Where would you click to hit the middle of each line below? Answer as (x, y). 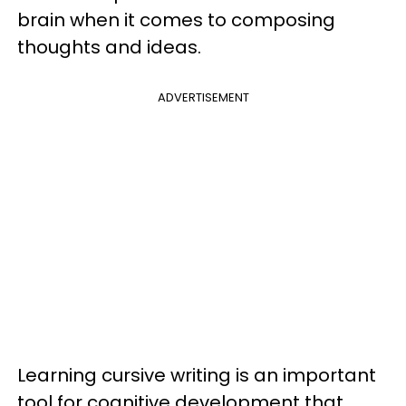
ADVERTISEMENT (203, 97)
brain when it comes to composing (176, 20)
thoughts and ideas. (109, 47)
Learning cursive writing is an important (197, 375)
